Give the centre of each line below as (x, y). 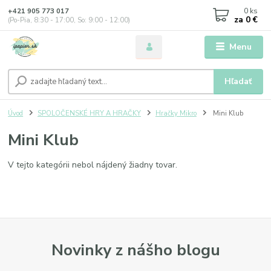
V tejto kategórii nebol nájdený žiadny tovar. (93, 165)
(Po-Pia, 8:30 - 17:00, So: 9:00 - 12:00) (69, 20)
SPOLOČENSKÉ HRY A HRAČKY (89, 113)
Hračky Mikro (176, 113)
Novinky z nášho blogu (135, 250)
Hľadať (238, 81)
